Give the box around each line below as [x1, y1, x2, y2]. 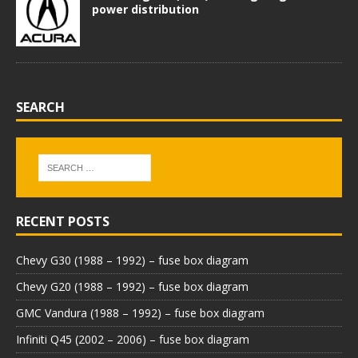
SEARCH [16, 98, 65, 117]
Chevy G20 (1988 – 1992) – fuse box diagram [16, 278, 249, 294]
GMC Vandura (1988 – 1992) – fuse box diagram [16, 304, 265, 320]
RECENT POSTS [16, 212, 109, 230]
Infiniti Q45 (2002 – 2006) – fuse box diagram [16, 331, 249, 347]
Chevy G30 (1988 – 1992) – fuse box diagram [16, 252, 249, 268]
